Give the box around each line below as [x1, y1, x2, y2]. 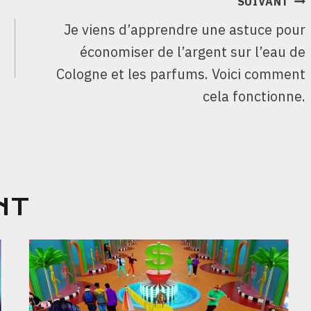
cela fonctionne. [203, 86, 306, 106]
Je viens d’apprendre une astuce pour [64, 19, 306, 39]
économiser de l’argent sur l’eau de [80, 42, 306, 61]
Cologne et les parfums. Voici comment [56, 64, 306, 83]
